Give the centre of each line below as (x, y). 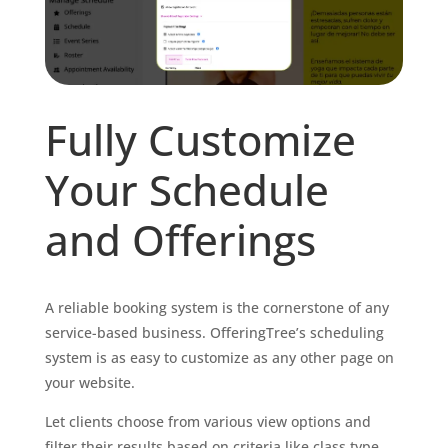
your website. (89, 382)
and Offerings (180, 239)
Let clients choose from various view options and (207, 421)
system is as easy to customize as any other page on (219, 357)
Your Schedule (186, 189)
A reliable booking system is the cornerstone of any (216, 307)
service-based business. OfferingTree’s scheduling (214, 332)
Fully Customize (200, 139)
